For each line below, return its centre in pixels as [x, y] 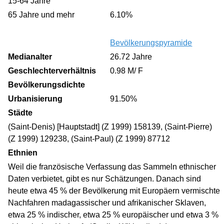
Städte [20, 112]
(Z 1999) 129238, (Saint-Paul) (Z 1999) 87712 [89, 138]
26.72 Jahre [131, 56]
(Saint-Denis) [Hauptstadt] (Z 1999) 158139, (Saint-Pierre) [110, 126]
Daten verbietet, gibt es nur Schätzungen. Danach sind [105, 178]
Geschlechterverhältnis [52, 70]
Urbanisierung [35, 98]
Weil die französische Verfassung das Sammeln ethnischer [112, 166]
